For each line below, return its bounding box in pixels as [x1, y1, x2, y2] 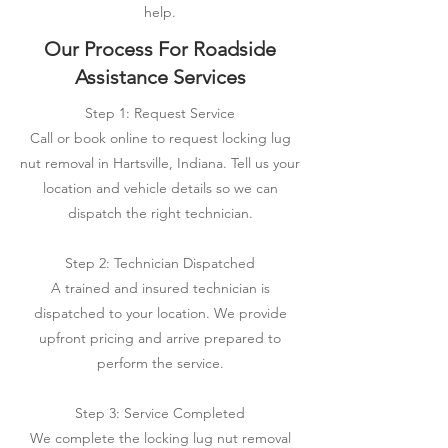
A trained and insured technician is [50, 279, 270, 297]
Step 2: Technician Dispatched [65, 254, 255, 272]
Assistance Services [74, 65, 246, 89]
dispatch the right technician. [67, 204, 253, 222]
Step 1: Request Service [85, 104, 235, 122]
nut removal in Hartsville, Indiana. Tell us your [20, 154, 300, 172]
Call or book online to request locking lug [29, 129, 291, 147]
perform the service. [96, 354, 224, 372]
